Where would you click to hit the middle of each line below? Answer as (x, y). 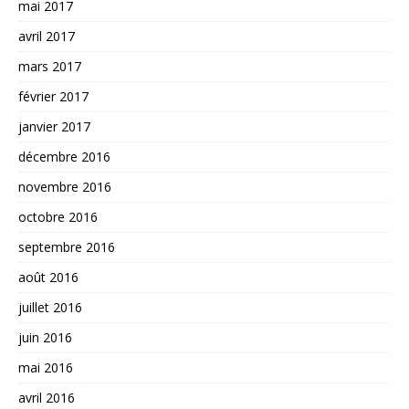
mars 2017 (50, 66)
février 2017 (53, 96)
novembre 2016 (65, 187)
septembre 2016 (67, 247)
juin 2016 (45, 337)
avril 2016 (47, 398)
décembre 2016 (64, 157)
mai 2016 (46, 367)
